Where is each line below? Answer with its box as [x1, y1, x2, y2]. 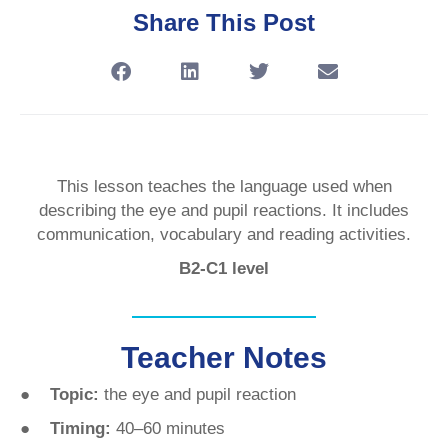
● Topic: [20, 385, 104, 405]
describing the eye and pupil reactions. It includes [39, 201, 409, 221]
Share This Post [133, 9, 315, 37]
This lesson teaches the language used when [56, 177, 392, 197]
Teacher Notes [121, 341, 327, 375]
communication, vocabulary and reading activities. [37, 225, 411, 245]
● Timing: [20, 419, 111, 439]
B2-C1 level [179, 259, 269, 279]
